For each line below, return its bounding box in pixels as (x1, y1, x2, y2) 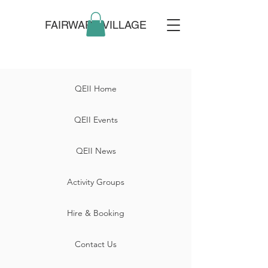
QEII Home (75, 83, 117, 94)
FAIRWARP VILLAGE (45, 19, 147, 31)
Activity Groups (67, 176, 124, 187)
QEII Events (74, 114, 118, 125)
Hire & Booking (67, 208, 124, 218)
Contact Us (75, 239, 117, 249)
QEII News (75, 145, 116, 156)
